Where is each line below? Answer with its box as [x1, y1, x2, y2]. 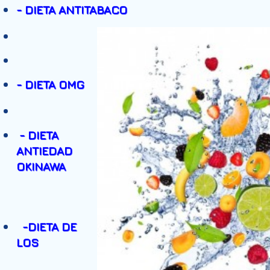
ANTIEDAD [16, 144, 72, 157]
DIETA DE [28, 220, 77, 233]
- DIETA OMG [16, 78, 84, 91]
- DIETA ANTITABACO [16, 3, 127, 16]
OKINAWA [16, 160, 66, 173]
